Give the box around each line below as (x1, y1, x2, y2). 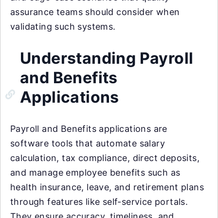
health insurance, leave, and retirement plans (10, 182, 204, 192)
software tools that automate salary (10, 138, 165, 148)
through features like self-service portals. (10, 197, 188, 207)
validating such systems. (10, 21, 116, 32)
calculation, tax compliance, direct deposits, (10, 153, 200, 163)
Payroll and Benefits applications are (10, 124, 167, 134)
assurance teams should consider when (10, 7, 180, 17)
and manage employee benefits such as (10, 167, 181, 178)
